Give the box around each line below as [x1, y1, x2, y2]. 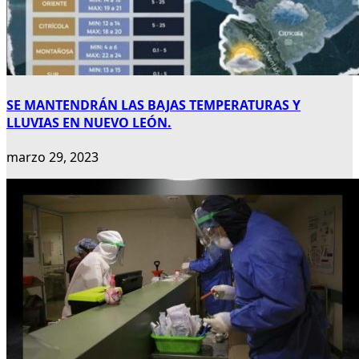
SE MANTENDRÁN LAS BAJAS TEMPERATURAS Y [6, 96, 301, 115]
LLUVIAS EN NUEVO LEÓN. [6, 114, 171, 132]
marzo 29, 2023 [6, 148, 99, 167]
